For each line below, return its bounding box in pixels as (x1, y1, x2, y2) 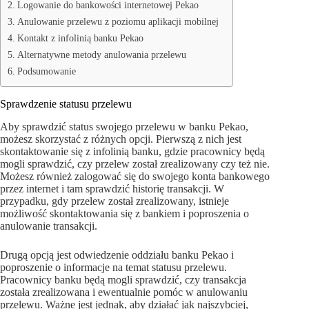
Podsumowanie (17, 65, 76, 77)
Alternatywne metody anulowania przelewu (17, 48, 186, 60)
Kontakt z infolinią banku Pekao (17, 32, 143, 43)
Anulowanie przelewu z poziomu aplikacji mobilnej (17, 15, 219, 27)
